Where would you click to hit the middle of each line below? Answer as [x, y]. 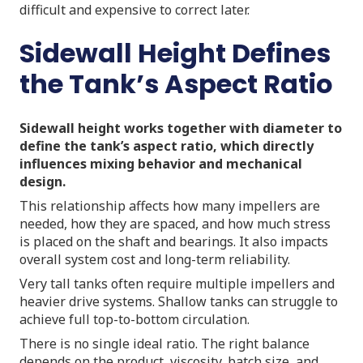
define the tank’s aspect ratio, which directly [167, 145]
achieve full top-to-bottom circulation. [135, 319]
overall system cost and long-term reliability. [155, 259]
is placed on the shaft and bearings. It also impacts [174, 241]
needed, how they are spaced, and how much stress [175, 223]
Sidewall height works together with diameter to [181, 128]
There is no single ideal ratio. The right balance [164, 343]
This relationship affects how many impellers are [170, 205]
